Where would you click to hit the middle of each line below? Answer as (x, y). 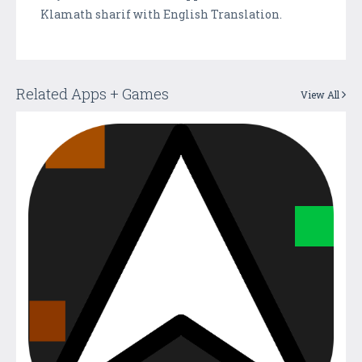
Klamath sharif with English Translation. (162, 15)
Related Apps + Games (93, 94)
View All (321, 95)
